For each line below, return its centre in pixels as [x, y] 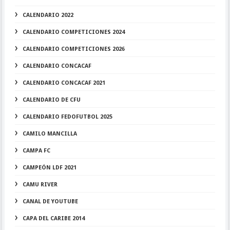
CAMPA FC [36, 151]
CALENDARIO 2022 [48, 15]
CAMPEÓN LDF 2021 [49, 168]
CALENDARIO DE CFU [51, 100]
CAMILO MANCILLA [50, 134]
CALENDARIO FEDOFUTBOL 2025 [67, 117]
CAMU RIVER [40, 185]
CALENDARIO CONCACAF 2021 [64, 83]
